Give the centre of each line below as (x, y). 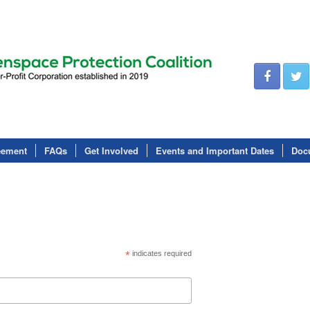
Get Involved (111, 151)
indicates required (161, 253)
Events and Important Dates (215, 151)
